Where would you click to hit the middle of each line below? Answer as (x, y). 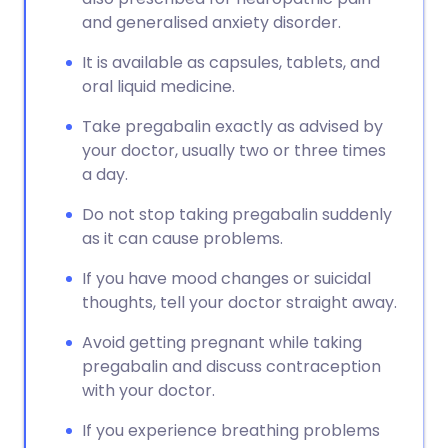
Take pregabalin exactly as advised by (232, 126)
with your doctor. (148, 390)
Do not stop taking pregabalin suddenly (237, 214)
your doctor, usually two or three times (234, 150)
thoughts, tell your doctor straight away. (239, 302)
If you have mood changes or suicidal (226, 278)
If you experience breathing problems (231, 430)
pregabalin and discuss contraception (231, 366)
